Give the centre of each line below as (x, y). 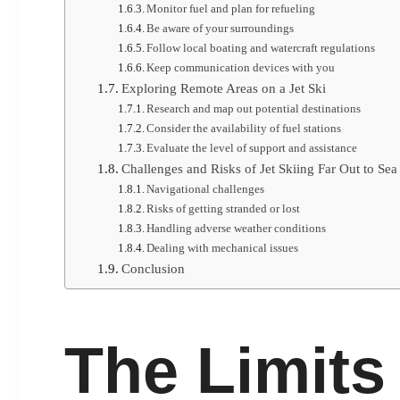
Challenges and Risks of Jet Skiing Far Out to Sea (259, 169)
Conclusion (153, 269)
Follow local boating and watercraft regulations (261, 48)
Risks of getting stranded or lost (224, 209)
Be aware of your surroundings (221, 29)
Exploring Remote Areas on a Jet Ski (223, 89)
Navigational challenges (206, 189)
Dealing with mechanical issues (223, 248)
